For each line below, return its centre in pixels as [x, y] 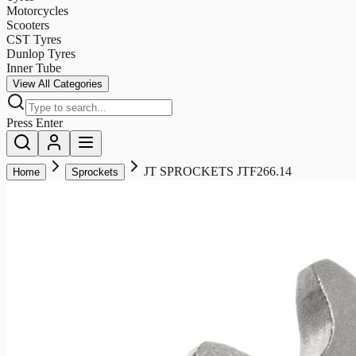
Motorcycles [37, 10]
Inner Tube [34, 68]
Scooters [28, 25]
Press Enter [35, 122]
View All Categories [58, 83]
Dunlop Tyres [41, 53]
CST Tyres [34, 39]
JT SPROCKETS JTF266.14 [218, 171]
